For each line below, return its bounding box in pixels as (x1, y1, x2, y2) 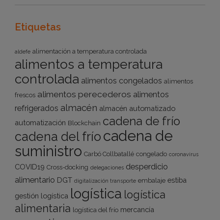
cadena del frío (15, 129, 101, 144)
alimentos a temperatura (15, 56, 163, 72)
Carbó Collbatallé (84, 150, 134, 158)
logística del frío (73, 206, 118, 214)
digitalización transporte (74, 178, 136, 184)
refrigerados (15, 104, 58, 113)
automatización (15, 118, 66, 127)
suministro (15, 142, 82, 160)
